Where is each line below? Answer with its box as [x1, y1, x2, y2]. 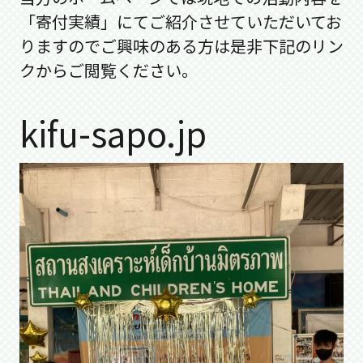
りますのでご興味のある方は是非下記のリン [19, 34, 344, 58]
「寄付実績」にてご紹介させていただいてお [19, 10, 342, 33]
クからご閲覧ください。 [19, 58, 198, 82]
